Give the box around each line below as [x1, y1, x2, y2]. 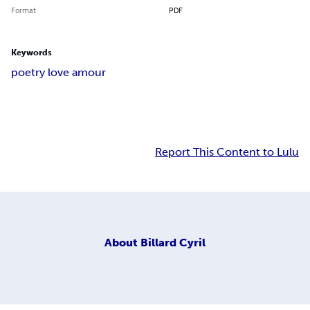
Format [11, 5, 36, 16]
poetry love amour [11, 66, 106, 80]
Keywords [11, 48, 52, 58]
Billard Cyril [140, 235, 206, 249]
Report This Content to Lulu [155, 145, 299, 159]
